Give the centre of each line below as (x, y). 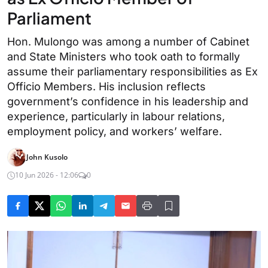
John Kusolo (47, 157)
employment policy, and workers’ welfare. (115, 131)
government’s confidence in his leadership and (128, 101)
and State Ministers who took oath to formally (124, 57)
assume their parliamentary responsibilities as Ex (133, 71)
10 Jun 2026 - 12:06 (47, 175)
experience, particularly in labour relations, (116, 116)
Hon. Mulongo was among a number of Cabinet (128, 42)
